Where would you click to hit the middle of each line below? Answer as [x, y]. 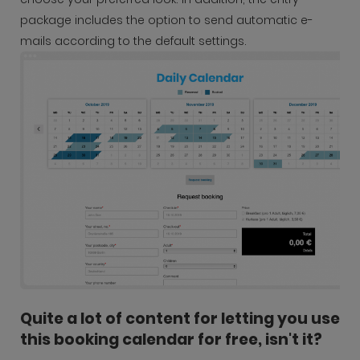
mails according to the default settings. [133, 41]
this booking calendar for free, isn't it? [171, 339]
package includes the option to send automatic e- [167, 20]
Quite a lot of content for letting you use [180, 318]
